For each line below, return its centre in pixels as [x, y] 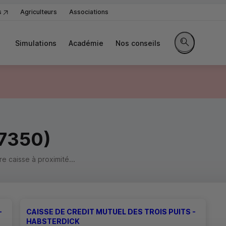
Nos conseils [138, 43]
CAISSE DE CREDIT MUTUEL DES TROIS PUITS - [111, 212]
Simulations [36, 43]
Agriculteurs [39, 12]
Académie [86, 43]
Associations [89, 12]
